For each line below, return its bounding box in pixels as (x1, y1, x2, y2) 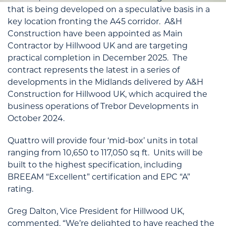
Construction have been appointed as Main (8, 29, 183, 38)
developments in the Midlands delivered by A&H (8, 77, 203, 87)
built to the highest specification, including (8, 160, 182, 169)
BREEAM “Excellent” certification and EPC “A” (8, 172, 190, 182)
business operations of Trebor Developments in (8, 101, 199, 111)
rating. (8, 184, 35, 194)
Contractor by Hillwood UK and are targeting (8, 41, 188, 50)
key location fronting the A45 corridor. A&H (8, 17, 182, 26)
